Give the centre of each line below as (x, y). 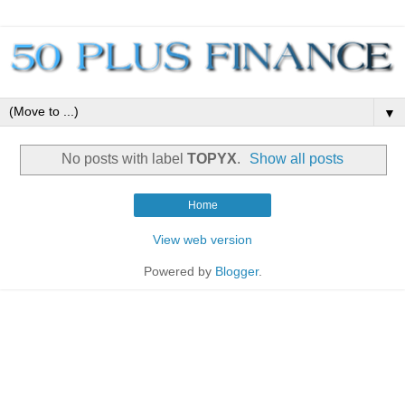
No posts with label (124, 159)
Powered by (179, 271)
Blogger (236, 271)
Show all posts (297, 159)
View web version (202, 239)
